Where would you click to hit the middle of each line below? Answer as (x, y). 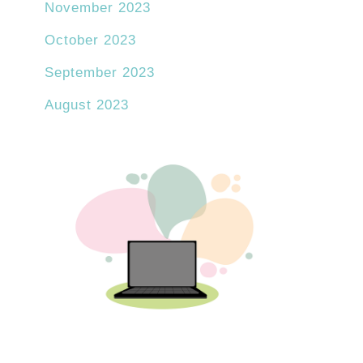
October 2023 (90, 41)
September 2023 (100, 73)
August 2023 (87, 105)
